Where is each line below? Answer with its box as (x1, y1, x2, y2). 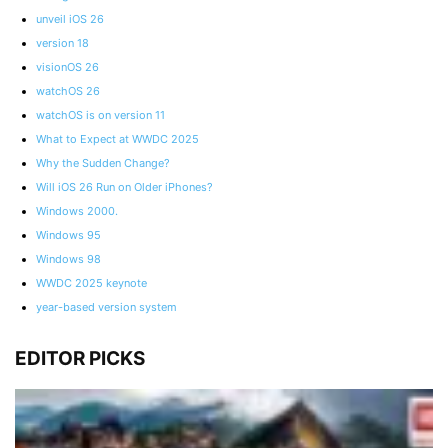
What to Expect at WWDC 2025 (36, 131, 199, 146)
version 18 (36, 35, 89, 50)
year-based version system (36, 299, 177, 314)
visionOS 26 (36, 59, 99, 74)
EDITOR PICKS (15, 346, 145, 370)
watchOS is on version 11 (36, 107, 165, 122)
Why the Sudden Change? (36, 155, 170, 170)
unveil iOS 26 (36, 11, 104, 26)
